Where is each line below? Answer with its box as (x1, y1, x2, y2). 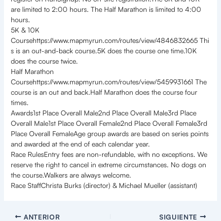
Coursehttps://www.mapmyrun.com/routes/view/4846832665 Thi (10, 36, 209, 45)
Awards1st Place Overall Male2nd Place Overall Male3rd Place (10, 109, 196, 117)
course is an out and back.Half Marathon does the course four (10, 88, 197, 97)
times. (10, 98, 29, 107)
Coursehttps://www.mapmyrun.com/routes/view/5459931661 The (10, 77, 207, 86)
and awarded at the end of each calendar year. (10, 140, 152, 148)
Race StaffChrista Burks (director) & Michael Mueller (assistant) (10, 181, 197, 190)
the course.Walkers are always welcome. (10, 171, 131, 180)
